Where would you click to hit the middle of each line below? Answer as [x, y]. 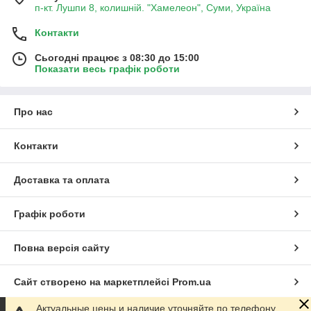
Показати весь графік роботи [107, 69]
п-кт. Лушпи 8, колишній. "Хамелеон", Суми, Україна [153, 8]
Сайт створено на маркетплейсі [93, 282]
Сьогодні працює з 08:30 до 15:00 [117, 58]
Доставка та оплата [62, 180]
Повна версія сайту [62, 248]
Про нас [33, 112]
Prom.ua [192, 282]
